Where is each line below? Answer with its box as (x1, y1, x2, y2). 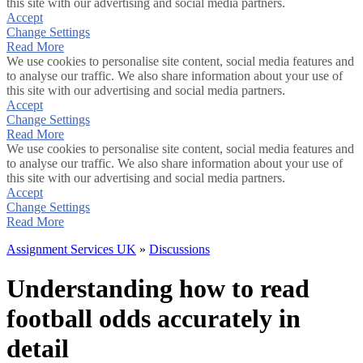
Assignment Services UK (6, 242, 136, 256)
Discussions (149, 242, 210, 256)
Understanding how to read (6, 274, 310, 304)
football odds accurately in (6, 304, 301, 334)
